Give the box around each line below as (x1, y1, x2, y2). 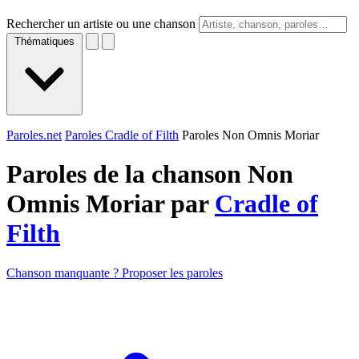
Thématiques (14, 35, 75, 47)
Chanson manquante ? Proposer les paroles (6, 265, 223, 280)
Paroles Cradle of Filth (65, 128, 179, 142)
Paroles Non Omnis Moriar (182, 128, 319, 142)
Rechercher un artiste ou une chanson (6, 17, 196, 30)
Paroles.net (6, 128, 62, 142)
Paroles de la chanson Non (6, 159, 293, 189)
